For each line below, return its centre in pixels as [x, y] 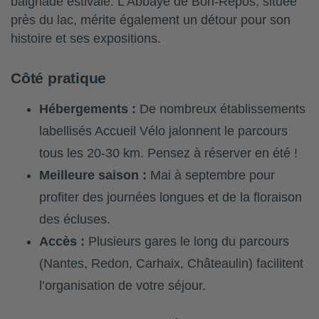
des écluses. [75, 220]
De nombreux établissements [221, 109]
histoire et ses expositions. [86, 39]
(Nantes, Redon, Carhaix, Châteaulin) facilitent [171, 264]
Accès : [62, 242]
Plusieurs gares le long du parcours [187, 242]
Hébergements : [88, 109]
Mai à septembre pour [211, 176]
